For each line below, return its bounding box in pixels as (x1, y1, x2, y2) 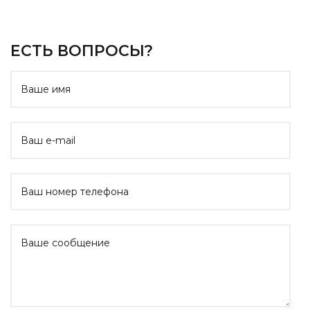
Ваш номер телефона (21, 185, 129, 198)
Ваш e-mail (21, 134, 75, 147)
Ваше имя (21, 82, 71, 95)
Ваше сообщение (21, 236, 110, 249)
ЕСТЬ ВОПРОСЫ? (10, 41, 153, 60)
